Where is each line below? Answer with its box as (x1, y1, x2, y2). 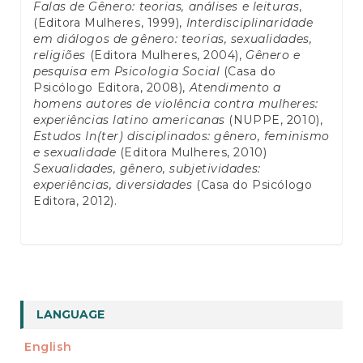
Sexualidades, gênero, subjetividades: (33, 160, 261, 176)
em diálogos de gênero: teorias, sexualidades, (33, 31, 313, 46)
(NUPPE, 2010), (224, 112, 323, 127)
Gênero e (246, 47, 301, 62)
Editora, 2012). (33, 193, 117, 208)
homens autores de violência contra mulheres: (33, 96, 318, 111)
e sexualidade (33, 144, 117, 160)
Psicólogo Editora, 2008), (33, 79, 190, 95)
